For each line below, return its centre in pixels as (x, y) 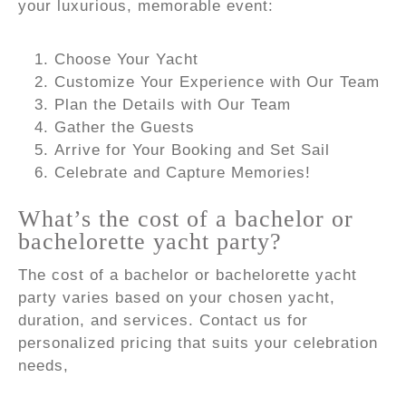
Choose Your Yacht (126, 59)
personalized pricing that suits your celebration (198, 343)
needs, (43, 366)
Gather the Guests (125, 127)
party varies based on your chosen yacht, (177, 298)
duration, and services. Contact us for (163, 321)
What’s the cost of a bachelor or (186, 218)
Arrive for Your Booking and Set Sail (192, 150)
